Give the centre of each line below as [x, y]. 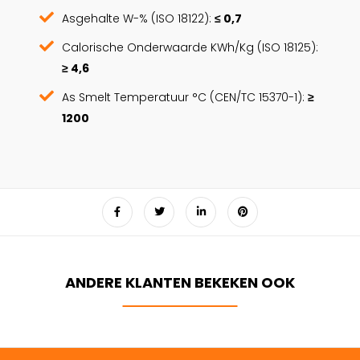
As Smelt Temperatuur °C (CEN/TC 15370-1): [184, 97]
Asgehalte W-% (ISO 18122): [138, 18]
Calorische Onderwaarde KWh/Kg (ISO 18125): [190, 47]
